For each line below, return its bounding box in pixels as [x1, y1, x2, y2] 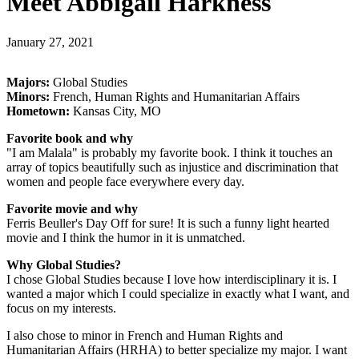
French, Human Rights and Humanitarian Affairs [50, 89, 300, 103]
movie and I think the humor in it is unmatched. [6, 230, 245, 244]
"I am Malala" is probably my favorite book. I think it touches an [6, 145, 333, 159]
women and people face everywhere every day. [6, 174, 244, 188]
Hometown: [6, 103, 70, 118]
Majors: [6, 75, 53, 89]
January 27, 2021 [6, 34, 94, 49]
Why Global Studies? [6, 257, 121, 272]
